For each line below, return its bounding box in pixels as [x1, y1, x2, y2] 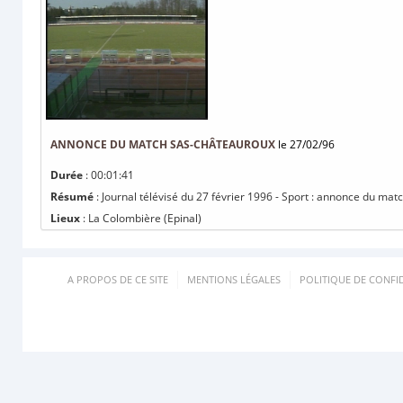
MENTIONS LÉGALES [187, 273, 281, 286]
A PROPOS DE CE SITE [67, 273, 168, 286]
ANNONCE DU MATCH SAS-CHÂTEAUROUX [50, 137, 275, 152]
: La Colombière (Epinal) [80, 210, 201, 226]
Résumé [50, 189, 94, 204]
